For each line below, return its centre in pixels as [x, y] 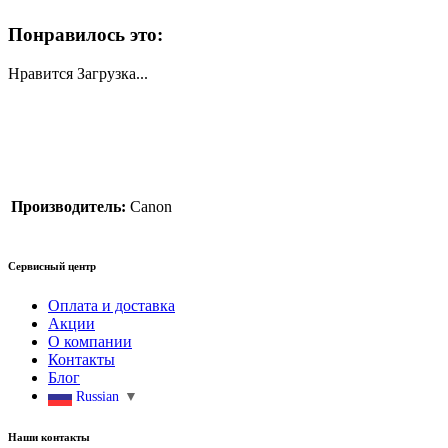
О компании [90, 341]
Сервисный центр [52, 265]
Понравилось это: [85, 34]
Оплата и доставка [111, 305]
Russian [97, 396]
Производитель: [68, 206]
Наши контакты [49, 436]
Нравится [40, 73]
